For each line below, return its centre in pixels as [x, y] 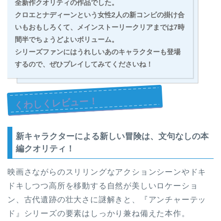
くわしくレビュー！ [56, 103]
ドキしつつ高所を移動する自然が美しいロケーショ [103, 186]
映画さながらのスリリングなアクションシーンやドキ [107, 172]
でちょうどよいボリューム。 [74, 40]
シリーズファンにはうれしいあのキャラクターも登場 [98, 52]
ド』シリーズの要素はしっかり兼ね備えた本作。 [99, 214]
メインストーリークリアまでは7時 [131, 27]
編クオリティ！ [45, 149]
